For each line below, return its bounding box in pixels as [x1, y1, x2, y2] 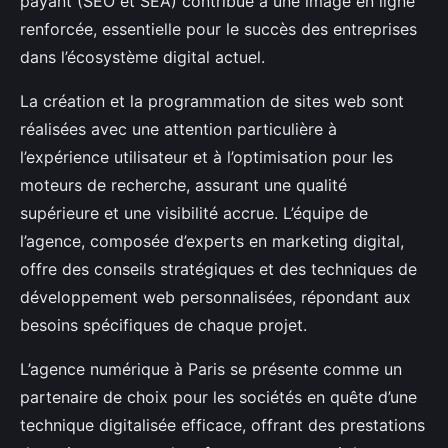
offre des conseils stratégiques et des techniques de [20, 258, 417, 279]
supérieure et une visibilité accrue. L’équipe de [20, 202, 368, 223]
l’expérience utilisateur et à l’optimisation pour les [20, 146, 393, 167]
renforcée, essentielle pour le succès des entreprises [20, 18, 417, 39]
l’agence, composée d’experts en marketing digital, [20, 230, 404, 251]
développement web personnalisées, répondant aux [20, 286, 411, 307]
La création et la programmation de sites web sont [20, 90, 404, 111]
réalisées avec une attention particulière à [20, 118, 337, 139]
